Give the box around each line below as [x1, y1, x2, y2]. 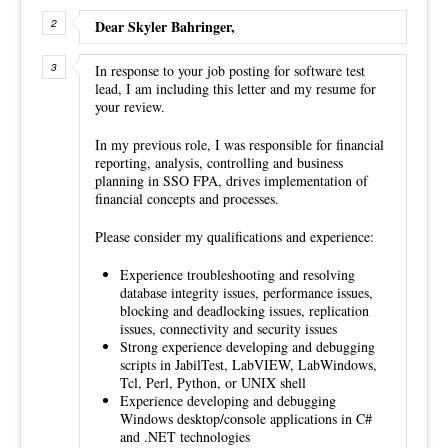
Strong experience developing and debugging [120, 336, 375, 356]
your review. [95, 96, 165, 116]
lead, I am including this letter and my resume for [95, 78, 376, 98]
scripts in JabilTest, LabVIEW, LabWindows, [120, 354, 377, 374]
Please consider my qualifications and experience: [95, 226, 374, 246]
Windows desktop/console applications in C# [120, 408, 372, 428]
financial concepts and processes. [95, 188, 279, 208]
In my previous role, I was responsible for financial [95, 134, 384, 154]
